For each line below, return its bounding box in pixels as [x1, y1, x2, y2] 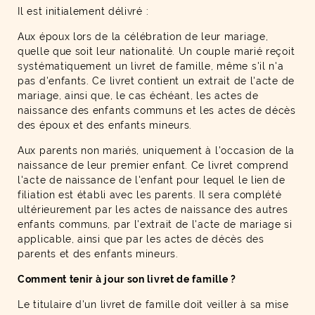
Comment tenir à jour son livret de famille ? [18, 274, 236, 285]
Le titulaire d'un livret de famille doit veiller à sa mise [18, 299, 289, 310]
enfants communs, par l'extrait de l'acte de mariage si [18, 219, 292, 230]
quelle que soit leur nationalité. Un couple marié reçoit [18, 46, 295, 57]
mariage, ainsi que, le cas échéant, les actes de [18, 90, 259, 101]
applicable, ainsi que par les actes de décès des [18, 233, 264, 245]
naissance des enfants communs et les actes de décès [18, 105, 296, 116]
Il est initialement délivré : [18, 6, 149, 17]
